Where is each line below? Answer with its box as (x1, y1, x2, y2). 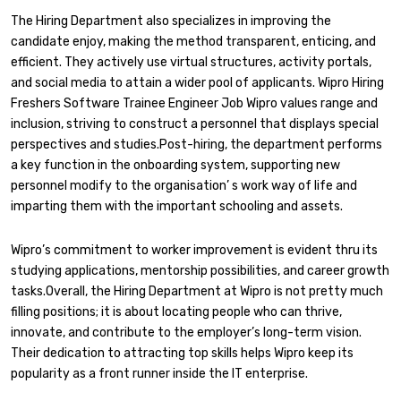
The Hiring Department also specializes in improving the (11, 13, 331, 29)
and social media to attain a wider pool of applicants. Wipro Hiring (11, 74, 384, 90)
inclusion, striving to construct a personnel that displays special (11, 115, 379, 132)
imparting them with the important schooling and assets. (11, 198, 343, 214)
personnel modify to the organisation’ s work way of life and (11, 177, 357, 193)
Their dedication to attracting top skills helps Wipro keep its (11, 346, 354, 362)
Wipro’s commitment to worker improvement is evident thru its (11, 243, 378, 259)
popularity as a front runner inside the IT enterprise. (11, 366, 308, 382)
